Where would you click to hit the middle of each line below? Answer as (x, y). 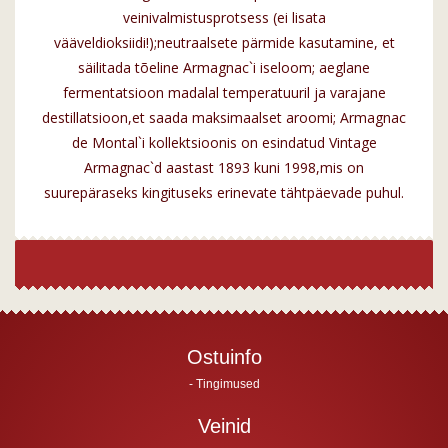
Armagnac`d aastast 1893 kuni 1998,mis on (224, 168)
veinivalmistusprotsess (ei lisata (224, 18)
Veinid (224, 426)
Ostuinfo (224, 357)
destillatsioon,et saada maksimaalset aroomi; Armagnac (224, 118)
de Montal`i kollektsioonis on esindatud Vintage (224, 143)
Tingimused (227, 384)
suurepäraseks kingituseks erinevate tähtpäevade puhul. (224, 193)
